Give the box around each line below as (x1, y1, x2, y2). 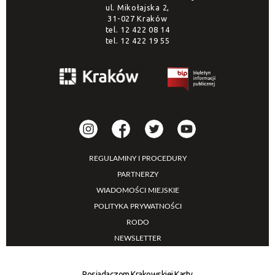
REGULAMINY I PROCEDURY (88, 154, 187, 162)
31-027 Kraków (107, 14, 168, 23)
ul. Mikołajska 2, (106, 2, 169, 12)
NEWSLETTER (114, 234, 161, 242)
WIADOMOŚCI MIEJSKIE (96, 186, 179, 194)
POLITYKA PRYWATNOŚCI (93, 202, 182, 210)
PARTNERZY (117, 170, 158, 178)
